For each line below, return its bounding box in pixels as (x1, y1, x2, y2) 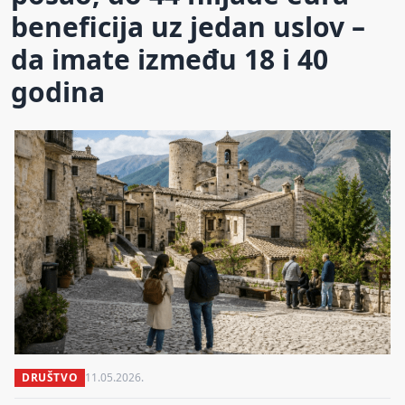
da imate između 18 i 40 (11, 40, 328, 78)
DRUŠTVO (22, 369, 79, 385)
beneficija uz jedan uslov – (11, 7, 365, 45)
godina (11, 72, 105, 110)
